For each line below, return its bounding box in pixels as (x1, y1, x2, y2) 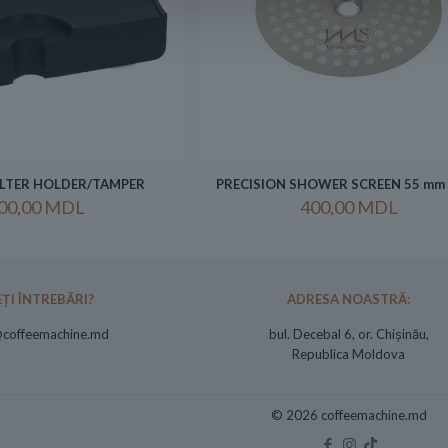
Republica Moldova (292, 346, 406, 363)
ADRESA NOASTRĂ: (287, 291, 411, 308)
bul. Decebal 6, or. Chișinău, (268, 326, 429, 343)
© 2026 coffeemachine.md (271, 407, 427, 424)
